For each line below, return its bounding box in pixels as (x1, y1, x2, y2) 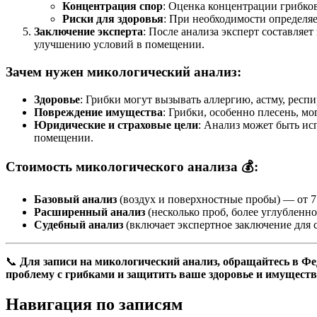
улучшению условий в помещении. (34, 38, 204, 51)
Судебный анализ (34, 219, 123, 231)
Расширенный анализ (34, 206, 145, 219)
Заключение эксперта (34, 25, 143, 38)
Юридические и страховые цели (34, 118, 198, 131)
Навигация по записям (6, 295, 183, 314)
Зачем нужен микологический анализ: (6, 64, 241, 79)
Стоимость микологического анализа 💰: (6, 159, 258, 175)
